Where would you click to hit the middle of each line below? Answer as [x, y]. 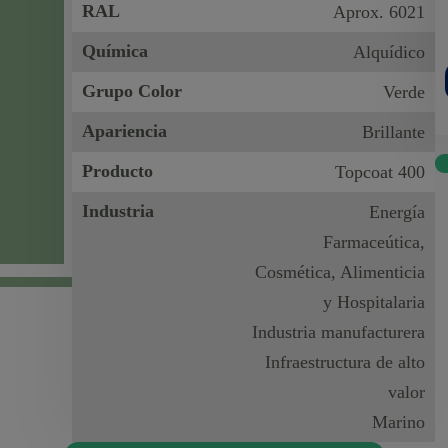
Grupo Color [132, 91]
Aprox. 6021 [378, 12]
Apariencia [125, 131]
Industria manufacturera [338, 332]
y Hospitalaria [373, 302]
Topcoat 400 [379, 172]
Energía [396, 212]
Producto [118, 171]
